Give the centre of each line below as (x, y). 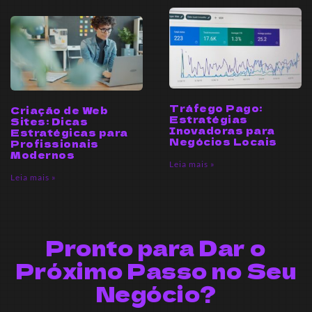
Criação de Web (59, 110)
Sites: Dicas (49, 122)
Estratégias (209, 119)
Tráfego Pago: (216, 108)
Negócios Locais (223, 142)
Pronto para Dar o (156, 248)
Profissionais (55, 144)
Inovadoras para (222, 131)
